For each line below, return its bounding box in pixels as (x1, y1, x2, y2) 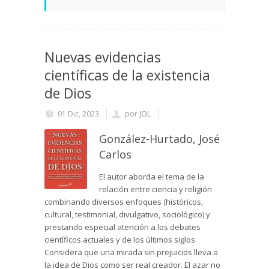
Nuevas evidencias (44, 47, 161, 67)
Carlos (99, 147, 131, 162)
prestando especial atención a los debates (44, 222, 201, 233)
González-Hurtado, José (99, 131, 220, 147)
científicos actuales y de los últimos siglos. (44, 234, 197, 246)
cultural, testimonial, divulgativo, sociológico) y (44, 209, 210, 220)
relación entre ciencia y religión (99, 184, 212, 195)
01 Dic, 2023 (58, 109, 99, 119)
